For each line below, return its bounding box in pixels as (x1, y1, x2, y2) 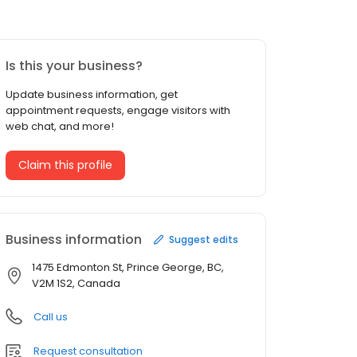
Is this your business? (6, 57, 143, 76)
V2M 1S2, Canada (32, 276, 120, 292)
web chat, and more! (6, 119, 114, 135)
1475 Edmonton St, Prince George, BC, (32, 260, 224, 276)
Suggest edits (169, 232, 238, 246)
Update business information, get (6, 87, 178, 103)
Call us (33, 309, 68, 325)
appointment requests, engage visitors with (6, 103, 230, 119)
